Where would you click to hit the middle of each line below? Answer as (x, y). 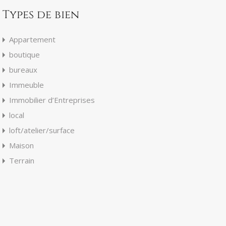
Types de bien (41, 15)
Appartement (32, 39)
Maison (21, 145)
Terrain (21, 160)
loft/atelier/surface (42, 130)
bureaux (23, 69)
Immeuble (26, 84)
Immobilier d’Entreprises (52, 100)
